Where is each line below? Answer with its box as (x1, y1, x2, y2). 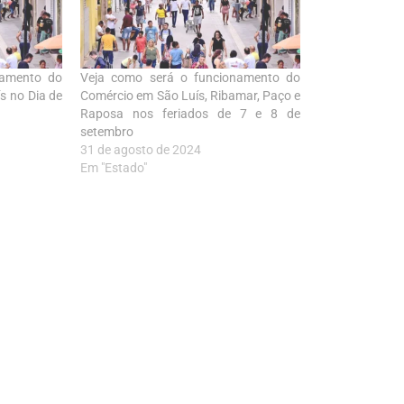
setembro (80, 124, 134, 140)
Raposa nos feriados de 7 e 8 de (80, 106, 300, 122)
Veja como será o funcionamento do (80, 70, 300, 86)
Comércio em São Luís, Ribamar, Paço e (80, 88, 300, 104)
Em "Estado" (80, 161, 148, 176)
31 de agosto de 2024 (80, 142, 202, 158)
